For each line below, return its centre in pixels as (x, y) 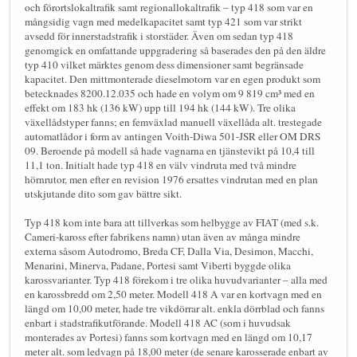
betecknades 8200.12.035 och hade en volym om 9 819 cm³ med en (170, 93)
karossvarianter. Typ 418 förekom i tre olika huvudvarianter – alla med (176, 279)
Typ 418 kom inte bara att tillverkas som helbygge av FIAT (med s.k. (172, 222)
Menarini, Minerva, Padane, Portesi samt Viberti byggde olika (158, 265)
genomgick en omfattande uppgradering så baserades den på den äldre (175, 50)
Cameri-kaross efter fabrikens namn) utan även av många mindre (163, 236)
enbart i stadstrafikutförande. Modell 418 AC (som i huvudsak (158, 322)
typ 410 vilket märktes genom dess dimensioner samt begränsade (164, 64)
